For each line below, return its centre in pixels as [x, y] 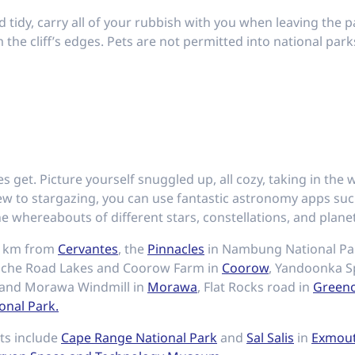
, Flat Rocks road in [255, 287]
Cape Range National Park [139, 338]
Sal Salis [270, 338]
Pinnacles [176, 249]
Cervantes [88, 249]
